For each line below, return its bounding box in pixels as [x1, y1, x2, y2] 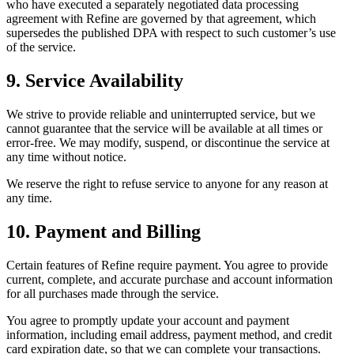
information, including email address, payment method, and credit [6, 327, 332, 341]
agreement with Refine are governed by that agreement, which [6, 12, 316, 26]
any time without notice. [6, 149, 126, 164]
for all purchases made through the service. [6, 286, 219, 300]
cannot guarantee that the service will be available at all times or [6, 121, 322, 135]
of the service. [6, 40, 76, 55]
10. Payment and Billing [6, 220, 201, 242]
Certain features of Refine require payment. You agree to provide [6, 258, 328, 272]
